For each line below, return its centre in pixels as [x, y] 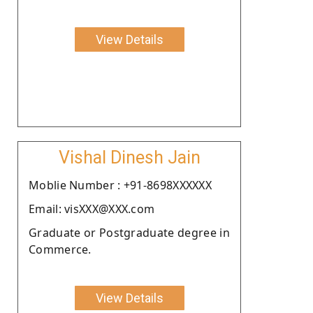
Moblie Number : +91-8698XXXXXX [120, 185]
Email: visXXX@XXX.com [92, 209]
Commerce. [60, 249]
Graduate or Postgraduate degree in [129, 232]
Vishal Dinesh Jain [129, 157]
